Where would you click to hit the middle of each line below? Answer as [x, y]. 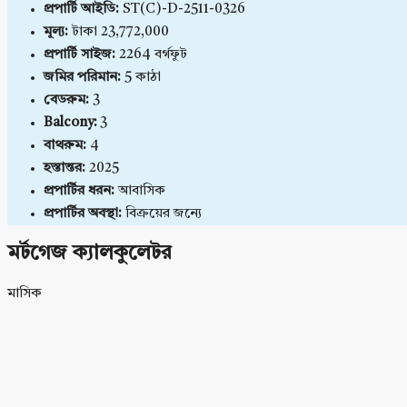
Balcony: [70, 124]
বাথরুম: [65, 146]
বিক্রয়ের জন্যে [164, 214]
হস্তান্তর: [65, 169]
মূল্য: [56, 33]
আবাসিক [142, 192]
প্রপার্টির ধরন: [79, 192]
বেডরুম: [66, 101]
